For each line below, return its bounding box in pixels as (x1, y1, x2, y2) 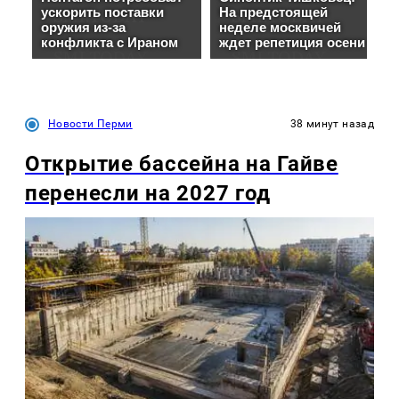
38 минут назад (289, 118, 374, 131)
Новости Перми (48, 118, 133, 131)
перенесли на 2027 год (25, 180, 272, 206)
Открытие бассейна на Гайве (25, 151, 338, 176)
